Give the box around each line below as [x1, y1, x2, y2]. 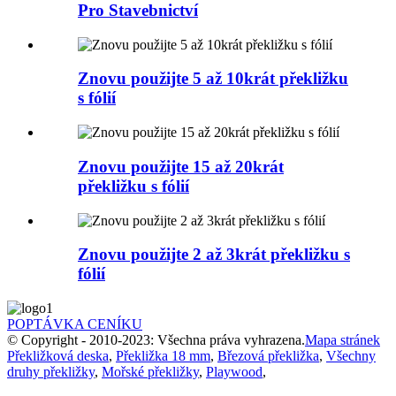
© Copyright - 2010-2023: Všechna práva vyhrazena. [7, 331, 305, 347]
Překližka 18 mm [116, 347, 210, 363]
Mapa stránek [305, 331, 380, 347]
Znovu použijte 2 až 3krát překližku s [78, 245, 350, 264]
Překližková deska [7, 347, 109, 363]
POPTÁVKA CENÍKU [7, 316, 142, 331]
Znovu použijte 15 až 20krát [78, 156, 284, 176]
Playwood [206, 363, 263, 379]
